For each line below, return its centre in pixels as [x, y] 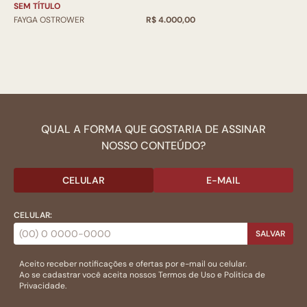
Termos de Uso [187, 275]
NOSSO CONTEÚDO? [153, 146]
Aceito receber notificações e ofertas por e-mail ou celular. [133, 264]
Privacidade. [43, 286]
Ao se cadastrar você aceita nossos [89, 275]
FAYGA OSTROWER [49, 20]
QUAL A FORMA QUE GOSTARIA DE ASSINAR [153, 130]
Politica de [245, 275]
